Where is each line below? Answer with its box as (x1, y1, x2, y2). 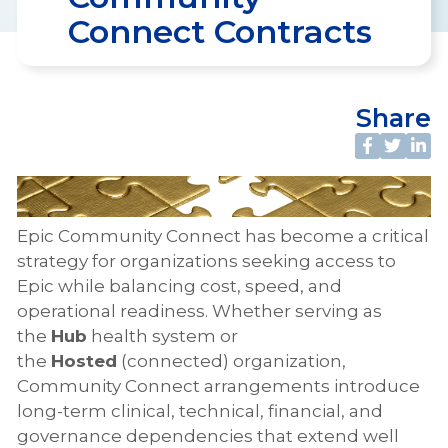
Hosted (51, 350, 117, 371)
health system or (87, 325, 238, 346)
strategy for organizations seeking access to (17, 250, 396, 271)
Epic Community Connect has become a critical (17, 225, 429, 246)
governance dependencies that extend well (17, 425, 399, 446)
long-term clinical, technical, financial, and (17, 400, 383, 421)
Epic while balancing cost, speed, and (17, 275, 342, 296)
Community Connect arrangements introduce (17, 375, 420, 396)
